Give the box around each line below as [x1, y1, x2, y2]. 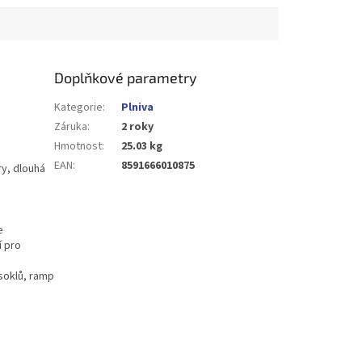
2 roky [121, 118, 154, 135]
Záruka [54, 118, 88, 135]
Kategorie [54, 99, 103, 116]
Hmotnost [54, 137, 103, 154]
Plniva [121, 99, 154, 116]
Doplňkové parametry [54, 68, 198, 86]
